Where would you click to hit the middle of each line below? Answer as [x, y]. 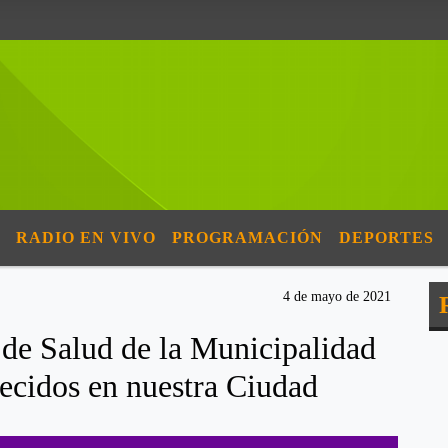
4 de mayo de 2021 [337, 296]
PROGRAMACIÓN [247, 237]
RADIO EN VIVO [86, 237]
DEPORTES [386, 237]
